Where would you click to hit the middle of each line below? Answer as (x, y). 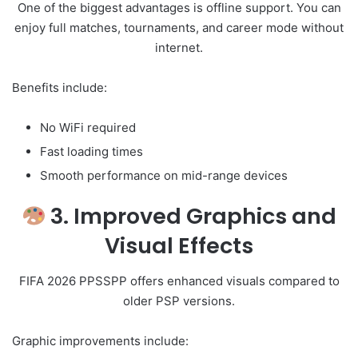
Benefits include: (60, 87)
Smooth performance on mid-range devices (164, 175)
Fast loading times (91, 151)
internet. (179, 47)
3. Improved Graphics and (191, 216)
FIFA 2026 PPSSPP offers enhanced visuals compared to (179, 281)
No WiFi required (88, 127)
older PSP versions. (179, 301)
